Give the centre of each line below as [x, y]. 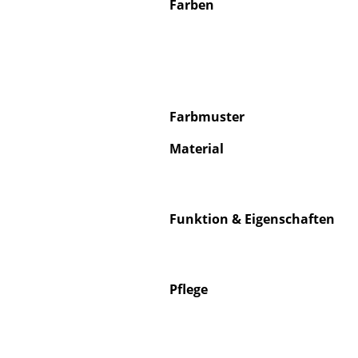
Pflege [189, 290]
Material [197, 149]
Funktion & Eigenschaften [252, 219]
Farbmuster [207, 117]
